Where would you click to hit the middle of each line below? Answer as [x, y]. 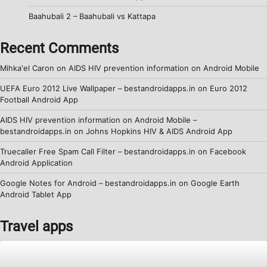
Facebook [228, 152]
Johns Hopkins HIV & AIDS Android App [159, 131]
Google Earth [215, 183]
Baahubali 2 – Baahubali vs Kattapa [92, 16]
